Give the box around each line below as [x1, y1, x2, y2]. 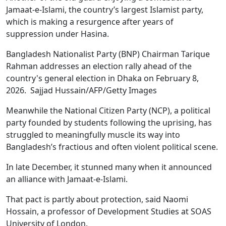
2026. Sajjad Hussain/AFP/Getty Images [6, 84, 157, 96]
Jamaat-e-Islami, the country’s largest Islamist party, [6, 4, 203, 15]
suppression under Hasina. [6, 28, 109, 39]
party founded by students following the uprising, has [6, 117, 212, 128]
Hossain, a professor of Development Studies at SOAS [6, 205, 211, 217]
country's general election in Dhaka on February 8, [6, 72, 199, 84]
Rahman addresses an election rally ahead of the [6, 60, 192, 72]
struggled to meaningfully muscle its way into [6, 129, 180, 140]
